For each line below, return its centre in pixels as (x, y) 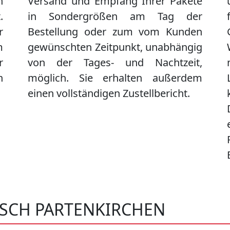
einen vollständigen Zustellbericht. (109, 93)
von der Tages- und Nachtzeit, (115, 63)
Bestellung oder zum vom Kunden (115, 32)
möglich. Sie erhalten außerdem (115, 78)
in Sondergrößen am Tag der (115, 16)
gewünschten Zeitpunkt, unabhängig (115, 47)
